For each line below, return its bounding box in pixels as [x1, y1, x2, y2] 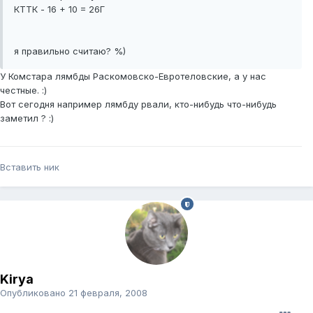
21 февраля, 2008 [68, 287, 147, 299]
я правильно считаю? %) [14, 45, 126, 57]
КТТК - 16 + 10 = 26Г [14, 3, 105, 15]
